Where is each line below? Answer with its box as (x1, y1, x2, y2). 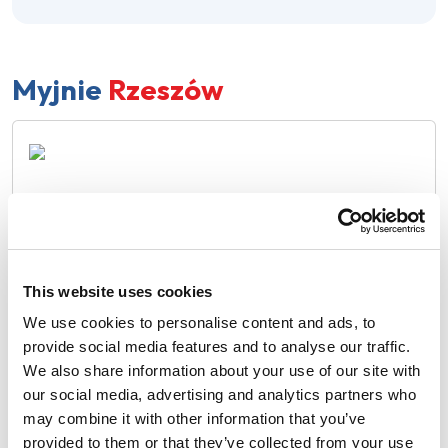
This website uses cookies (23, 282, 213, 300)
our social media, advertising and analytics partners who (23, 386, 416, 403)
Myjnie (12, 71, 102, 107)
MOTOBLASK (29, 192, 153, 218)
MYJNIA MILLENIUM (29, 419, 217, 445)
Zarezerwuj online (303, 199, 410, 216)
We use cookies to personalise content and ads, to (23, 314, 376, 331)
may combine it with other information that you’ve (23, 410, 366, 427)
